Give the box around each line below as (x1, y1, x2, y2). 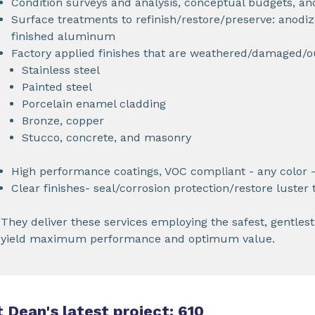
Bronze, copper (21, 113, 104, 127)
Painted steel (21, 79, 92, 94)
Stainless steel (21, 63, 100, 77)
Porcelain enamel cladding (21, 96, 166, 110)
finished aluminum (11, 29, 115, 43)
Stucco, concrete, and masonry (21, 130, 191, 144)
